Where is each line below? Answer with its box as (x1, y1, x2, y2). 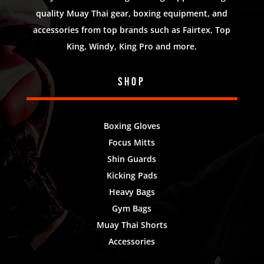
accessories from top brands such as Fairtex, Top (33, 24, 231, 35)
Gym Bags (112, 203, 152, 214)
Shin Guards (107, 153, 157, 164)
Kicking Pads (106, 170, 157, 181)
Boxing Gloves (103, 120, 160, 131)
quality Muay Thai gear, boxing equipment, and (36, 8, 228, 19)
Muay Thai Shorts (96, 219, 167, 230)
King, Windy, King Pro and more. (67, 41, 197, 52)
